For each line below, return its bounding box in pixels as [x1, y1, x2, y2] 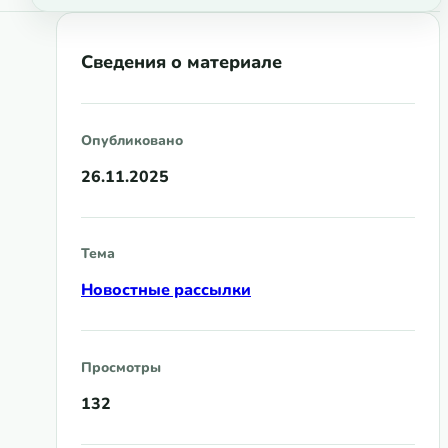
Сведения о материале [81, 49, 282, 74]
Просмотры [81, 358, 161, 378]
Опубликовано [81, 130, 183, 150]
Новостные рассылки [81, 279, 251, 302]
